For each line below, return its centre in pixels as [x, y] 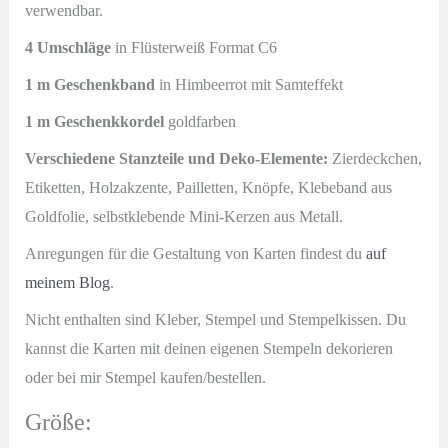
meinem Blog [67, 282]
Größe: [58, 421]
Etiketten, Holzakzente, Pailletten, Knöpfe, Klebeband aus [208, 187]
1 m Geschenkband [89, 84]
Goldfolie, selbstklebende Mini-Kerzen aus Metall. [183, 216]
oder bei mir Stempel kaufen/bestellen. [145, 377]
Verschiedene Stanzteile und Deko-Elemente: [176, 158]
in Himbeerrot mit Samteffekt [248, 84]
